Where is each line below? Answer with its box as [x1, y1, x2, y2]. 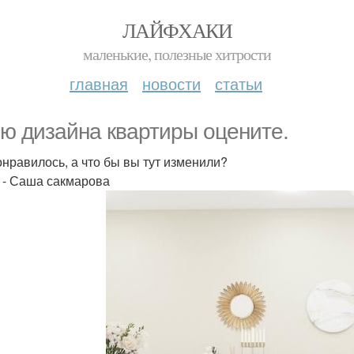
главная [70, 72, 128, 95]
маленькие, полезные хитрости [83, 43, 271, 65]
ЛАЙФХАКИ [122, 17, 232, 43]
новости [142, 72, 201, 95]
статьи [215, 72, 262, 95]
